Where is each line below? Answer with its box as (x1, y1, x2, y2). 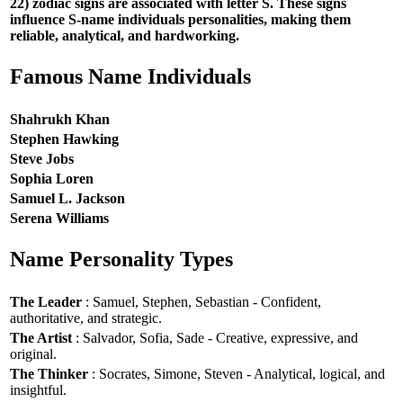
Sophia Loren (10, 170, 94, 186)
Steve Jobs (10, 150, 74, 166)
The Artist (10, 329, 72, 345)
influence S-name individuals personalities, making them (10, 11, 351, 27)
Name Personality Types (10, 247, 233, 272)
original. (10, 345, 57, 362)
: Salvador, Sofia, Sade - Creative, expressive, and (72, 329, 358, 345)
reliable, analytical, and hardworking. (10, 27, 239, 43)
